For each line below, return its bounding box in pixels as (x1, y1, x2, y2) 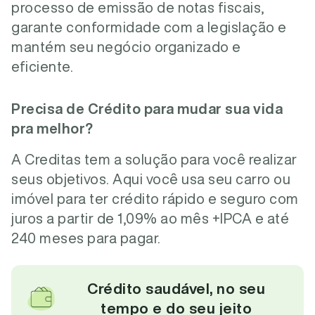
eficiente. (11, 59, 73, 74)
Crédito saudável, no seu (87, 281, 265, 296)
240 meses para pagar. (11, 231, 161, 245)
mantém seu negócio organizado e (11, 39, 241, 54)
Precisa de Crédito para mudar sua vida (11, 101, 283, 116)
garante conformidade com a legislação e (11, 20, 287, 34)
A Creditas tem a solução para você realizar (11, 152, 297, 167)
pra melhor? (11, 121, 94, 136)
